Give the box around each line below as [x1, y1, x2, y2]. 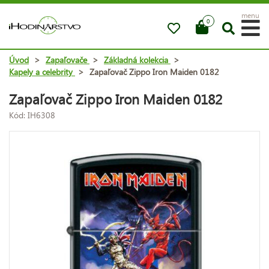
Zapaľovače [46, 53, 87, 65]
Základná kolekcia [104, 53, 168, 65]
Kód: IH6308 [9, 109, 55, 121]
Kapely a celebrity [9, 65, 73, 77]
